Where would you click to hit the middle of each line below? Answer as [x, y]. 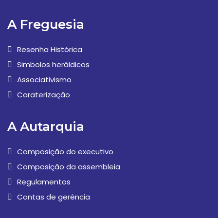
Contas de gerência [54, 197]
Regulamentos [44, 182]
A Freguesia [46, 25]
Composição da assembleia [69, 167]
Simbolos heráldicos [53, 65]
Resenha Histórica [50, 50]
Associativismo [44, 80]
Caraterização [44, 95]
